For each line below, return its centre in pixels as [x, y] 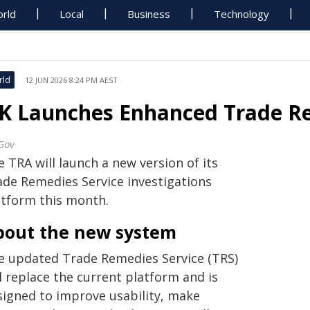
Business [149, 14]
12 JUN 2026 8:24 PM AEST [71, 80]
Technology [242, 14]
